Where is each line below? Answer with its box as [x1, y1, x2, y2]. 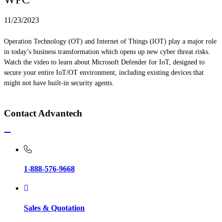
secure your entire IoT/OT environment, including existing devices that [4, 69, 204, 77]
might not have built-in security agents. [4, 79, 114, 87]
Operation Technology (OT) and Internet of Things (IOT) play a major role [4, 38, 217, 46]
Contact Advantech [4, 108, 82, 119]
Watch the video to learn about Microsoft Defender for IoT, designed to [4, 58, 205, 66]
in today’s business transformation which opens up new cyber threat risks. [4, 48, 210, 56]
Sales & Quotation [24, 203, 85, 212]
